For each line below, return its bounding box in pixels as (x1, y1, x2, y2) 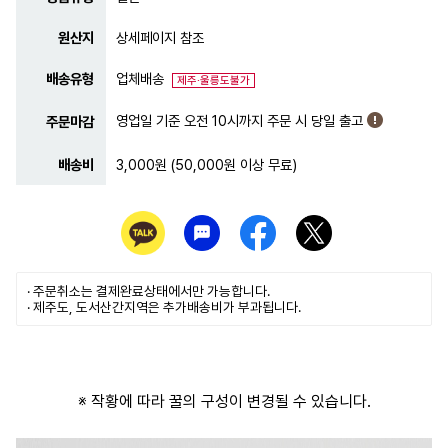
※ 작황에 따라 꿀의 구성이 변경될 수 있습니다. (77, 391, 371, 411)
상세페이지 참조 (116, 28, 204, 46)
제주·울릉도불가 (177, 73, 250, 87)
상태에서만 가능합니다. (144, 282, 270, 299)
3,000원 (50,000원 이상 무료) (116, 155, 297, 173)
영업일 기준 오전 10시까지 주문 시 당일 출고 (116, 111, 367, 129)
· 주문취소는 (27, 282, 96, 299)
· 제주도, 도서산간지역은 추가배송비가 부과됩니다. (27, 298, 301, 315)
